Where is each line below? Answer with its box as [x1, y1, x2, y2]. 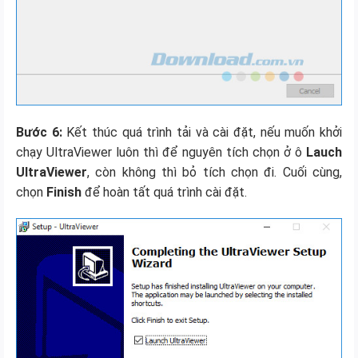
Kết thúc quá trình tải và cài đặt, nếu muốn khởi [62, 124, 343, 140]
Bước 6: [16, 124, 62, 140]
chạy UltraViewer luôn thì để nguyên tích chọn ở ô [16, 144, 306, 160]
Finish [46, 184, 82, 200]
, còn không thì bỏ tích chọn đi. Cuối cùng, [87, 164, 342, 180]
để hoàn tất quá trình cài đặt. [82, 184, 247, 200]
